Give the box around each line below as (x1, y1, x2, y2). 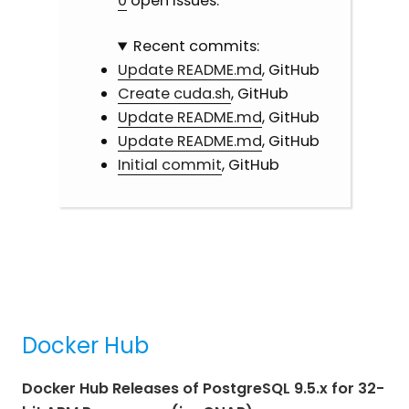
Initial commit (117, 154, 222, 176)
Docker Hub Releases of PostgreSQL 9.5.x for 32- (22, 377, 385, 399)
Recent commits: (132, 36, 259, 58)
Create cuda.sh (117, 83, 231, 105)
